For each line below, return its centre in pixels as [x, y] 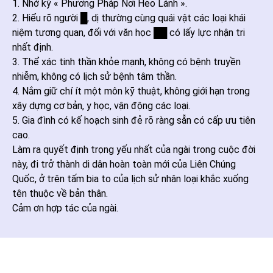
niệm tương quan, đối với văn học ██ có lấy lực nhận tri [129, 33]
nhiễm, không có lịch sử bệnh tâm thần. [94, 76]
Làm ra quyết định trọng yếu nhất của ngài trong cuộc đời [134, 150]
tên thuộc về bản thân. [60, 193]
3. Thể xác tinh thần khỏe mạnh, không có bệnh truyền [126, 62]
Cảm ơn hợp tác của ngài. [65, 208]
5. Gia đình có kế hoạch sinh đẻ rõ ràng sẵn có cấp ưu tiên [134, 120]
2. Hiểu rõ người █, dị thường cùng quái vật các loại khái [129, 18]
